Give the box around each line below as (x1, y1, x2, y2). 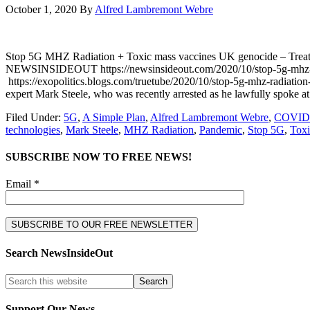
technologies (6, 123, 60, 136)
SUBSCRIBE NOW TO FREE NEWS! (6, 151, 192, 163)
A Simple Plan (82, 111, 145, 123)
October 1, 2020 (6, 3, 77, 15)
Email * (6, 178, 39, 190)
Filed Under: (6, 111, 64, 123)
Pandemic (199, 123, 242, 136)
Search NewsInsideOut (6, 246, 113, 259)
